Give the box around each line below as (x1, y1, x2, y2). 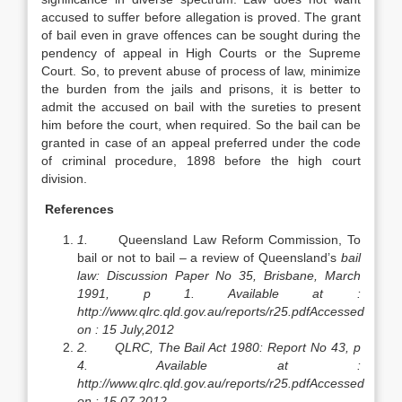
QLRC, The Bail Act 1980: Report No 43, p (114, 340, 362, 354)
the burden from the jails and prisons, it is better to (41, 82, 361, 96)
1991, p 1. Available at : (77, 286, 361, 301)
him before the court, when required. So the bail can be (41, 118, 361, 132)
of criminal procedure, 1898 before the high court (41, 153, 361, 168)
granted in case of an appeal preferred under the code (41, 135, 361, 150)
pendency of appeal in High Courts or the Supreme (41, 46, 361, 60)
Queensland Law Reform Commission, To (118, 232, 362, 247)
